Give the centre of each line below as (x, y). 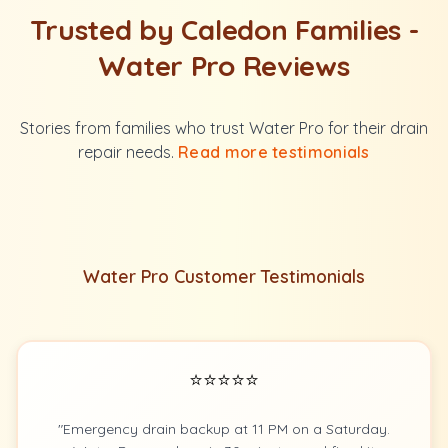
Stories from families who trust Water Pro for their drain (224, 128)
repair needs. (128, 152)
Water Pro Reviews (224, 65)
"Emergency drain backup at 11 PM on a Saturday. (224, 429)
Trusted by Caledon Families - (224, 29)
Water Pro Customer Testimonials (224, 276)
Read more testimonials (274, 152)
